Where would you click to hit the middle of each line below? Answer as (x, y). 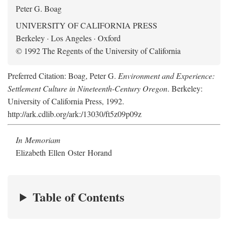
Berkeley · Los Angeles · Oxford (68, 38)
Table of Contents (79, 197)
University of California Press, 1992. (66, 101)
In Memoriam (38, 140)
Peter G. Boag (39, 8)
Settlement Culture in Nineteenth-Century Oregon (88, 88)
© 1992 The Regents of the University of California (98, 51)
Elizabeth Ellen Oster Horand (64, 152)
